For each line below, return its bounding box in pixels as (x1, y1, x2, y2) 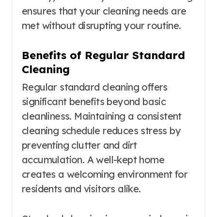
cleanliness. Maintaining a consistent (22, 109, 182, 122)
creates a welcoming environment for (22, 168, 187, 180)
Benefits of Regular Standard (22, 48, 185, 62)
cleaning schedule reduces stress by (22, 124, 181, 137)
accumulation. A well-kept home (22, 153, 164, 166)
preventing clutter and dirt (22, 139, 137, 151)
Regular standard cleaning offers (22, 80, 168, 93)
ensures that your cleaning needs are (22, 5, 186, 17)
